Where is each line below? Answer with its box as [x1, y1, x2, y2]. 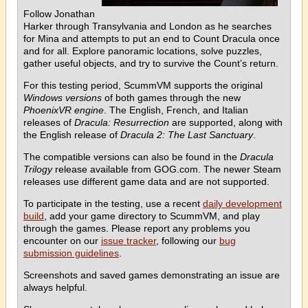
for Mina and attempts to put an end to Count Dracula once [23, 32, 280, 44]
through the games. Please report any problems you [23, 222, 250, 234]
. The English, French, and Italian [104, 104, 248, 115]
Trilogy [23, 163, 52, 175]
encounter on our [23, 234, 101, 246]
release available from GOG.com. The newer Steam [52, 163, 281, 175]
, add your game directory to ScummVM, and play [44, 210, 260, 221]
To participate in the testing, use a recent [23, 197, 203, 209]
